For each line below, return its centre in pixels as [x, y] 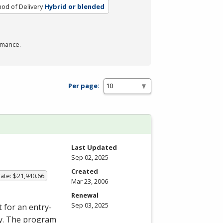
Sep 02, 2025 [90, 157]
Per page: [84, 86]
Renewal [85, 195]
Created [85, 171]
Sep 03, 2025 [90, 205]
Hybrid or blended [74, 6]
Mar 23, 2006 [90, 181]
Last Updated [94, 147]
